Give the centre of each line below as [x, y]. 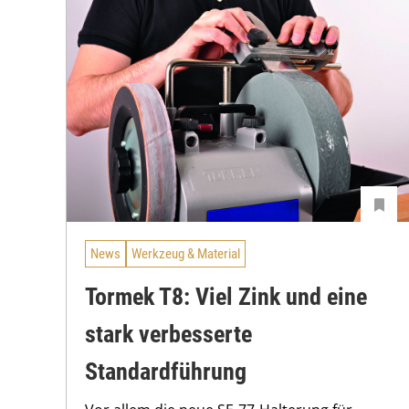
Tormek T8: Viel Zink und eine [226, 296]
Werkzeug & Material [186, 254]
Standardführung [166, 371]
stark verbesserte [168, 334]
